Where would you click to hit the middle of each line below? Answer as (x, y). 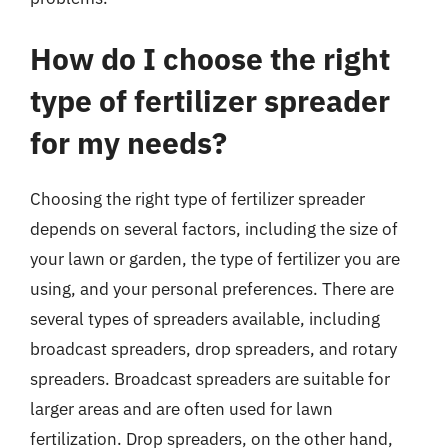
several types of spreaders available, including (205, 319)
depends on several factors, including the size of (214, 229)
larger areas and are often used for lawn (181, 409)
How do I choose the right (210, 58)
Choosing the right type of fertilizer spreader (197, 199)
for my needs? (128, 142)
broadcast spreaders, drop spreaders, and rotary (213, 349)
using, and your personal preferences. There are (212, 289)
